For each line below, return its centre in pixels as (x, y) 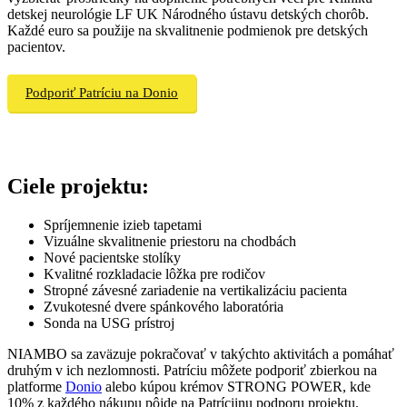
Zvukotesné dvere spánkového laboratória (164, 306)
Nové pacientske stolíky (112, 257)
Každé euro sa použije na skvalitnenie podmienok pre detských (188, 30)
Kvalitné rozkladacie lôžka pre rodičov (154, 273)
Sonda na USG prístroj (109, 323)
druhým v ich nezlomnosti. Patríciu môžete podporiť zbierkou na (192, 370)
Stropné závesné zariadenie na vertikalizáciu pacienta (195, 290)
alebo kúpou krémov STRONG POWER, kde (236, 386)
